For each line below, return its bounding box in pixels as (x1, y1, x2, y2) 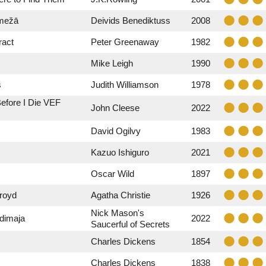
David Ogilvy (91, 126, 141, 136)
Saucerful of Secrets (91, 219, 170, 229)
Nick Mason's (91, 208, 144, 218)
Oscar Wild (91, 169, 134, 179)
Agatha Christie (91, 190, 150, 200)
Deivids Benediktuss (91, 15, 170, 26)
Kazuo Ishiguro (91, 147, 149, 157)
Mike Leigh (91, 58, 133, 68)
